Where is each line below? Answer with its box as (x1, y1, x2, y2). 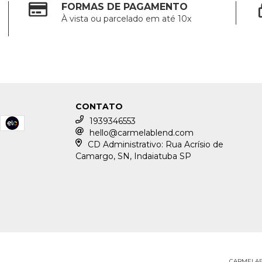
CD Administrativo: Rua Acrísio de (87, 139, 223, 150)
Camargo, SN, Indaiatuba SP (75, 150, 192, 161)
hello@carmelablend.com (89, 127, 194, 138)
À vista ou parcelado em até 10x (61, 13, 192, 24)
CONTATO (75, 101, 123, 112)
